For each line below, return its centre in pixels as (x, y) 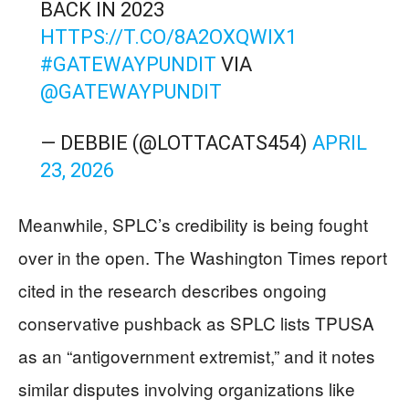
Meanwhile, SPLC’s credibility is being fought (193, 224)
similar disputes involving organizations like (187, 388)
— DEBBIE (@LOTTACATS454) (176, 143)
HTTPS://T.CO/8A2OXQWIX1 (168, 37)
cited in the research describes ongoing (173, 290)
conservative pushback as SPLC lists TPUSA (196, 323)
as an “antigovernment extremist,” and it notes (197, 356)
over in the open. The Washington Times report (203, 257)
